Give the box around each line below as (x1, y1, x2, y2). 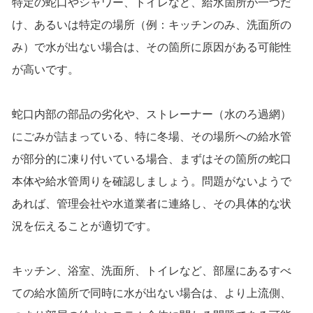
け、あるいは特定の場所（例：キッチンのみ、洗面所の (11, 19, 291, 31)
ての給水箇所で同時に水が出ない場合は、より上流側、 (11, 287, 291, 300)
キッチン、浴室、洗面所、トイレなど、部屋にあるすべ (11, 265, 291, 277)
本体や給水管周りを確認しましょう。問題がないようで (11, 175, 291, 188)
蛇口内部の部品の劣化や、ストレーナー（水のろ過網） (11, 108, 291, 121)
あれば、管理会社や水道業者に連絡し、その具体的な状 (11, 198, 291, 210)
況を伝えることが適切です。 (11, 220, 157, 233)
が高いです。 (11, 64, 79, 76)
